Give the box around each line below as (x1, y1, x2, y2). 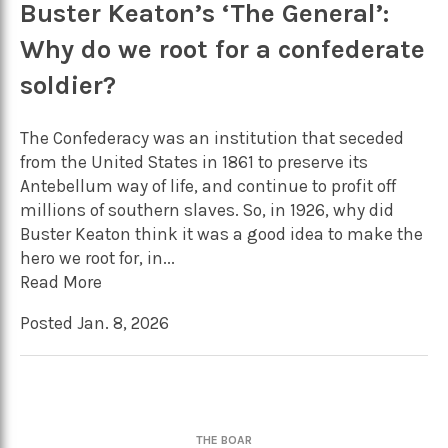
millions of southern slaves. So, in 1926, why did (20, 199, 394, 220)
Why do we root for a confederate (20, 34, 425, 66)
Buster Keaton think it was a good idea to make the (20, 223, 423, 244)
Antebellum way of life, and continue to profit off (20, 175, 396, 196)
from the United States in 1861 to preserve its (20, 151, 368, 172)
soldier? (20, 70, 116, 102)
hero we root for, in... (20, 247, 175, 268)
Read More (20, 271, 102, 292)
